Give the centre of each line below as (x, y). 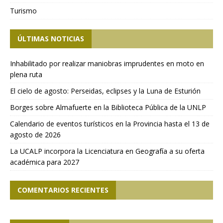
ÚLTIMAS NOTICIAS (51, 39)
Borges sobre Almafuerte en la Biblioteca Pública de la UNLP (108, 108)
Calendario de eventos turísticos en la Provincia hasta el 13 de (110, 124)
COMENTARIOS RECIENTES (63, 190)
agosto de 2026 (35, 135)
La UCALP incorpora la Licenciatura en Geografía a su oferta (107, 151)
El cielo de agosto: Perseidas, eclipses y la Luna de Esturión (105, 91)
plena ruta (26, 75)
